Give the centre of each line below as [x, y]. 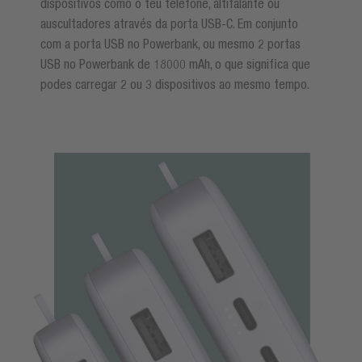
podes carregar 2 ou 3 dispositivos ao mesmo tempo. [175, 84]
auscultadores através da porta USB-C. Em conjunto [169, 24]
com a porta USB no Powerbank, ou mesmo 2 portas [170, 44]
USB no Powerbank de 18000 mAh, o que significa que [175, 64]
